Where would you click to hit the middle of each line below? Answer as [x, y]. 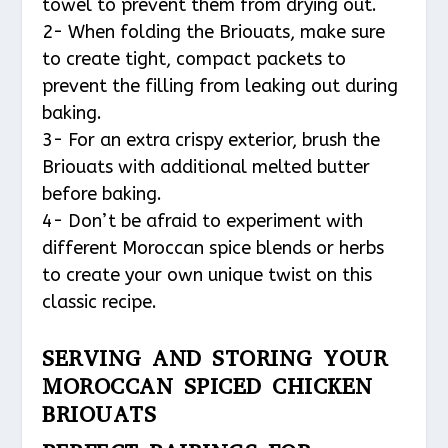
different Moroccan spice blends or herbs [213, 247]
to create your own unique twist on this [207, 274]
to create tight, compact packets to [194, 58]
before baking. [102, 193]
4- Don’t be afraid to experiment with [203, 220]
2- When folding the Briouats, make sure [214, 31]
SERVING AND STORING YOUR [215, 358]
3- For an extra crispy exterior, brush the [211, 139]
